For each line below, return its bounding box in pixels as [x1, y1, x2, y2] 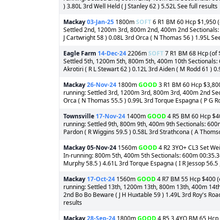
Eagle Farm [63, 49, 96, 57]
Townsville [63, 112, 94, 120]
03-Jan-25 [87, 18, 114, 26]
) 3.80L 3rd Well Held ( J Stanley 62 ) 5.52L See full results [63, 2, 218, 10]
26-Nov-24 [87, 81, 116, 89]
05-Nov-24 [87, 143, 116, 152]
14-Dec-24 [98, 49, 126, 57]
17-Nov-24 [96, 112, 125, 120]
